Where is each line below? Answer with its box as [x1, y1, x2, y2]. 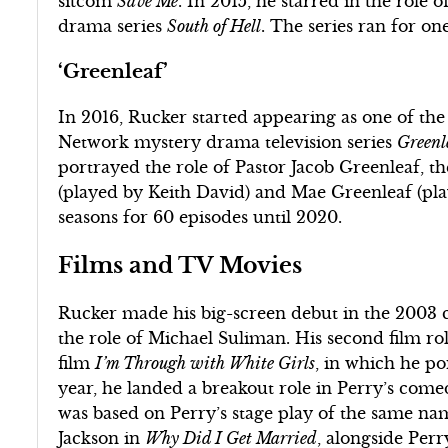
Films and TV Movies [58, 250, 303, 279]
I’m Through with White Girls [95, 352, 316, 373]
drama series [58, 15, 168, 36]
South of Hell [167, 15, 262, 36]
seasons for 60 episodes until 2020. [58, 206, 343, 227]
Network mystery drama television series [58, 131, 398, 152]
